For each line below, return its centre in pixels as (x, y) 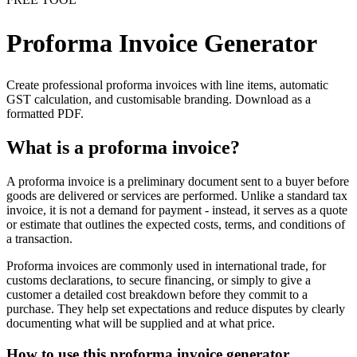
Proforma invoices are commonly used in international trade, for (166, 265)
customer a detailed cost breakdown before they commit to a (157, 294)
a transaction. (39, 238)
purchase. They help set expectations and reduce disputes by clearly (176, 308)
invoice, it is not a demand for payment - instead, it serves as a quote (177, 210)
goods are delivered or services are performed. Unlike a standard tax (177, 195)
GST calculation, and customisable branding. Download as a (159, 100)
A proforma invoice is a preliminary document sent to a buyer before (178, 181)
